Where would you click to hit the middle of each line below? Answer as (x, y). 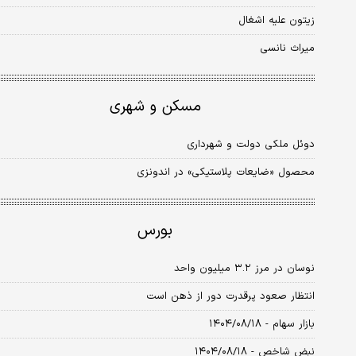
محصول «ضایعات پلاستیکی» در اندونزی (226, 173)
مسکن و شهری (155, 107)
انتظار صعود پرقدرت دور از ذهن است (230, 297)
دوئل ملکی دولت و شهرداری (251, 145)
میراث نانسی (287, 49)
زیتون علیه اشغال (277, 21)
